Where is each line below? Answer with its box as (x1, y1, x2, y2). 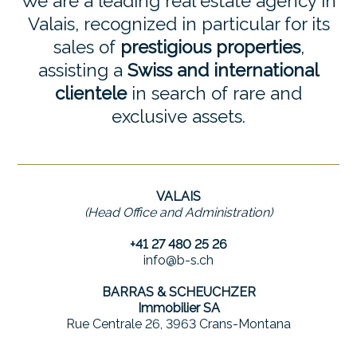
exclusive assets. (112, 105, 245, 127)
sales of (53, 36, 120, 57)
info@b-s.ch (143, 252, 214, 268)
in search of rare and (127, 82, 302, 104)
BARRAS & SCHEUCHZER (101, 284, 256, 300)
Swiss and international (127, 59, 319, 80)
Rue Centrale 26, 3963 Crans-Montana (66, 316, 291, 331)
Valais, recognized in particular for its (27, 13, 330, 34)
